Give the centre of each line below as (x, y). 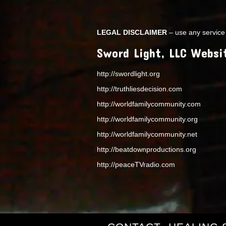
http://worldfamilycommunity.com (149, 104)
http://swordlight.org (128, 73)
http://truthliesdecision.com (139, 89)
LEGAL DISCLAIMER (132, 32)
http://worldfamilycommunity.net (147, 134)
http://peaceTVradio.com (136, 164)
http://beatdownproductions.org (147, 149)
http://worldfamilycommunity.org (147, 119)
